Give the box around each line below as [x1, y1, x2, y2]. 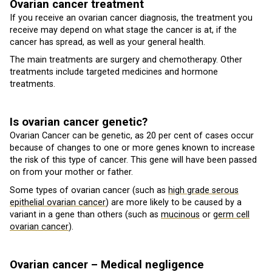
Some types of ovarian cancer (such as [10, 185, 168, 195]
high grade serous [168, 185, 239, 195]
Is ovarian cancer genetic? [10, 115, 148, 129]
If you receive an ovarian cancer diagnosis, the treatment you [10, 12, 253, 23]
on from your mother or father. [10, 167, 133, 178]
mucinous [161, 209, 200, 220]
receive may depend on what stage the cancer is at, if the [10, 24, 237, 35]
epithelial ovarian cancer [10, 197, 106, 208]
